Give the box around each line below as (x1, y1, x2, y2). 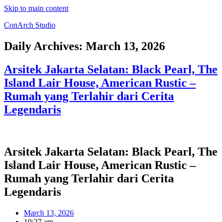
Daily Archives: (4, 39, 86, 53)
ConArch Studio (4, 21, 55, 29)
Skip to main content (4, 4, 68, 12)
